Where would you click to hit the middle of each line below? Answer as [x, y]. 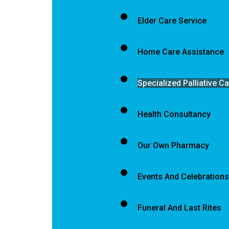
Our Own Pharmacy [173, 145]
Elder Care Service [172, 21]
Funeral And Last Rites [179, 208]
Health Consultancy [174, 114]
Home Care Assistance [180, 52]
